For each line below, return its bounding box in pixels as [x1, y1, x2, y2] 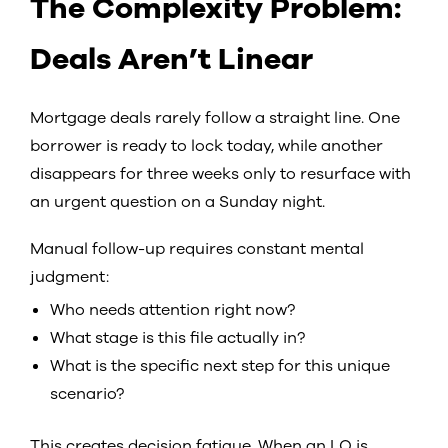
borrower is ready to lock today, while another [30, 134, 383, 157]
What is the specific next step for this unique [50, 355, 390, 378]
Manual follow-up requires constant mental [30, 238, 364, 261]
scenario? [50, 383, 124, 406]
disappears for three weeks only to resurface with [30, 162, 411, 185]
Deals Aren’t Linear [30, 38, 313, 80]
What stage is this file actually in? [50, 327, 305, 350]
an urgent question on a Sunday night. [30, 190, 325, 213]
